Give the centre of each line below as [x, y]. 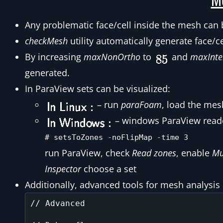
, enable [194, 153]
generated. [47, 73]
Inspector [63, 169]
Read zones [154, 153]
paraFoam [141, 105]
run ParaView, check [88, 153]
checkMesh [46, 41]
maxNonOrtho [112, 57]
